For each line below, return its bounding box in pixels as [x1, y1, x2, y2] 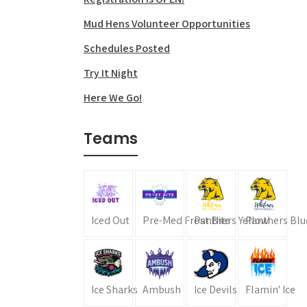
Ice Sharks [91, 282, 138, 297]
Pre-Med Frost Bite [143, 213, 230, 228]
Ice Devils [194, 282, 237, 297]
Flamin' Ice [245, 282, 295, 297]
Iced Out [91, 213, 130, 228]
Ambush [143, 282, 181, 297]
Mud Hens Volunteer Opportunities [84, 16, 250, 31]
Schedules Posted [84, 41, 170, 56]
